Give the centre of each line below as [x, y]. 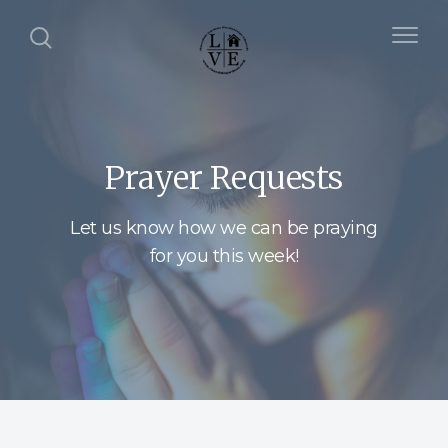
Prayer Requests [224, 177]
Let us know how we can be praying [224, 227]
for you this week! [224, 255]
